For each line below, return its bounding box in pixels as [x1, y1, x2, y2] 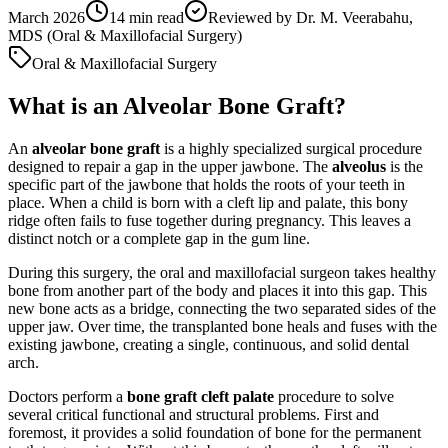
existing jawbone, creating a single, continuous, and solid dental [8, 335, 409, 353]
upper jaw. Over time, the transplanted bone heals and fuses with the [8, 317, 437, 335]
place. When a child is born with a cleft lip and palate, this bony [8, 193, 408, 211]
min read [129, 8, 184, 26]
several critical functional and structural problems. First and [8, 405, 379, 423]
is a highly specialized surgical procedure [160, 139, 422, 157]
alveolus [332, 157, 386, 175]
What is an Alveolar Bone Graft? [8, 92, 346, 119]
